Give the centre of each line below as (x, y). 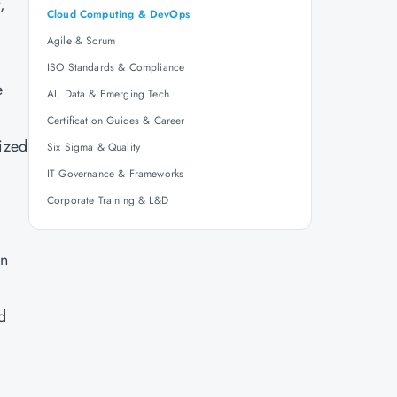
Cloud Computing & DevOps (118, 14)
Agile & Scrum (82, 41)
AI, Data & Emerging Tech (108, 94)
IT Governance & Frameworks (116, 174)
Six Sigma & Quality (94, 147)
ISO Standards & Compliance (116, 67)
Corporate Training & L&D (108, 200)
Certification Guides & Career (116, 121)
